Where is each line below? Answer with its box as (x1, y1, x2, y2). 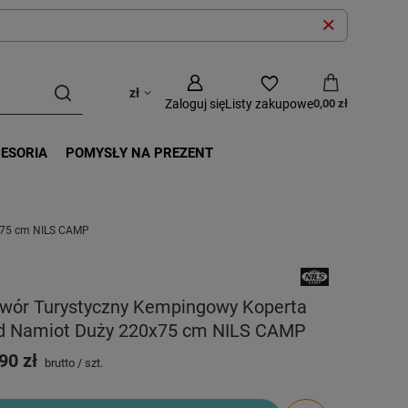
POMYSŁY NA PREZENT (65, 145, 213, 161)
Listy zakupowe (225, 97, 314, 111)
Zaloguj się (165, 97, 226, 111)
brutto (42, 355, 76, 370)
